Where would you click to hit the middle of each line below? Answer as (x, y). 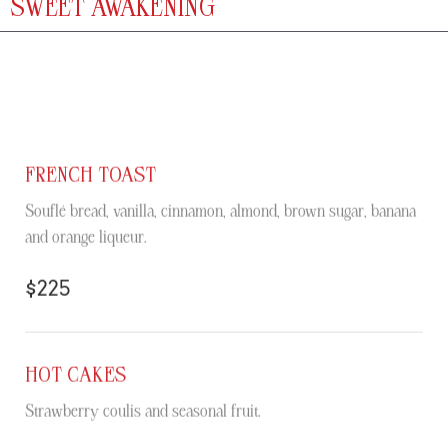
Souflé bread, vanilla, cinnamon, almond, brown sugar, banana (220, 210)
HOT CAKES (75, 374)
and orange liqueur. (86, 236)
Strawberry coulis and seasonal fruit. (143, 410)
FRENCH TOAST (90, 174)
